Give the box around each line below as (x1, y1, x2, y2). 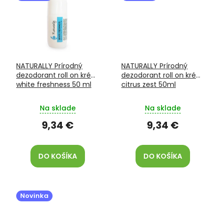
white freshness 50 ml (16, 80, 91, 89)
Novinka (20, 191, 49, 200)
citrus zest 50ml (121, 80, 176, 89)
